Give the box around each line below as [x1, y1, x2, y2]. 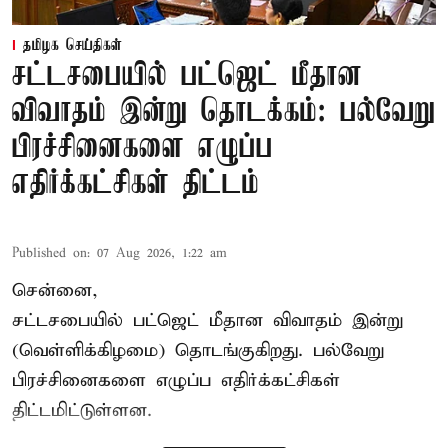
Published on [12, 245, 87, 263]
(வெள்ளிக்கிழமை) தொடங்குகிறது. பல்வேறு [12, 339, 384, 363]
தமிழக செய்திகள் [23, 37, 122, 56]
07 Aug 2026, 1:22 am [97, 245, 227, 263]
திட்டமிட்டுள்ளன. [12, 399, 152, 423]
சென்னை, [12, 279, 98, 303]
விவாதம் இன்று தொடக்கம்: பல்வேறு [12, 95, 435, 131]
